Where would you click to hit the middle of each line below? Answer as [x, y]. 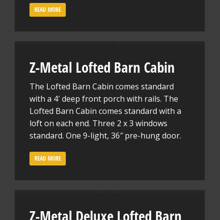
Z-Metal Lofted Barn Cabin [102, 67]
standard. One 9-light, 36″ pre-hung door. [105, 136]
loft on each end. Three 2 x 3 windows [98, 123]
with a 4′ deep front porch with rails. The [104, 99]
